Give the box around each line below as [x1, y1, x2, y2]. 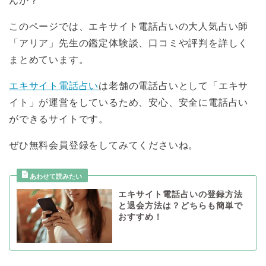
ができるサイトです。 [9, 114, 109, 125]
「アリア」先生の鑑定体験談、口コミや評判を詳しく [9, 38, 249, 49]
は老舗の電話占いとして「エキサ [99, 81, 249, 91]
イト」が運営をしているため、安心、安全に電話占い [9, 97, 249, 108]
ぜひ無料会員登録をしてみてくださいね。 [9, 140, 199, 151]
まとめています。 [9, 55, 89, 65]
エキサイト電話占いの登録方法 [118, 190, 243, 199]
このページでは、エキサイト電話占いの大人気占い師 [9, 21, 249, 32]
